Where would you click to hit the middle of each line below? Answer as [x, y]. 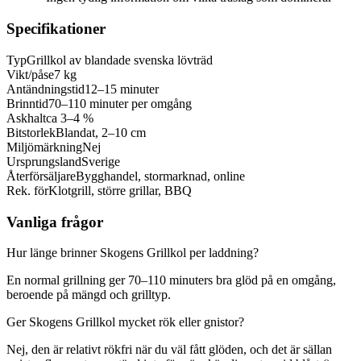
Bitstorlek [31, 132]
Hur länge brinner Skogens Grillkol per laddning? [133, 253]
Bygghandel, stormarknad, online [160, 176]
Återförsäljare [41, 176]
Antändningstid [46, 89]
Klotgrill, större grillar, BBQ [120, 190]
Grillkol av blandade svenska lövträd [120, 60]
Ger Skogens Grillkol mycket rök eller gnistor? [125, 322]
